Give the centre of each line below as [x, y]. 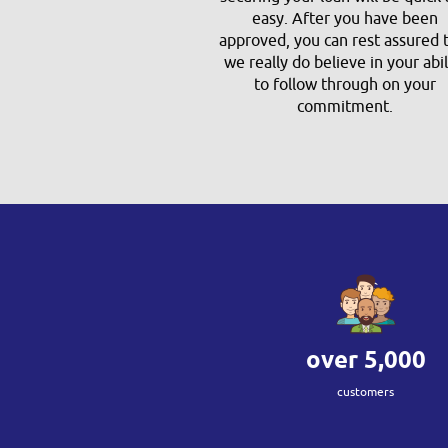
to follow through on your [345, 85]
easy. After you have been [345, 19]
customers [366, 392]
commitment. [345, 107]
